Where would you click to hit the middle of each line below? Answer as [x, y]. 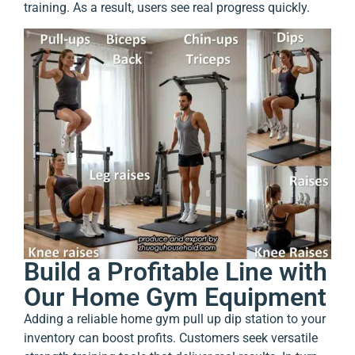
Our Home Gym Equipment [175, 297]
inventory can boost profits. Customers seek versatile [171, 338]
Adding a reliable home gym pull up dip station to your [175, 319]
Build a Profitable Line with [176, 271]
